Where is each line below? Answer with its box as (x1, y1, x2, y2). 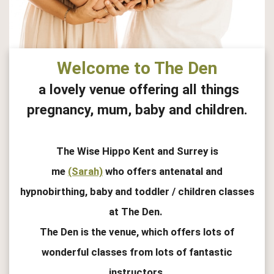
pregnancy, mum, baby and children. (26, 101, 248, 117)
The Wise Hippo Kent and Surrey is (56, 144, 218, 157)
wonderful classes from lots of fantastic (42, 245, 232, 258)
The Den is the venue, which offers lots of (40, 225, 234, 238)
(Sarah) (68, 165, 103, 177)
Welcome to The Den (57, 57, 217, 78)
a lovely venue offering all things (35, 81, 239, 97)
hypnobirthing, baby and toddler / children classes (20, 185, 254, 198)
